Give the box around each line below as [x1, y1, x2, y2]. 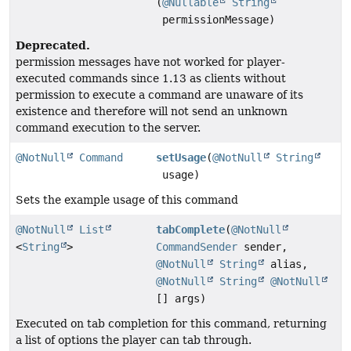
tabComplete [156, 223, 226, 237]
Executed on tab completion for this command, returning [16, 317, 327, 331]
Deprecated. [16, 38, 90, 52]
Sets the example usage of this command [16, 194, 238, 207]
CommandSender [156, 241, 238, 254]
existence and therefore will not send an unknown [16, 105, 288, 118]
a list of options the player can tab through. [16, 334, 251, 347]
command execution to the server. [16, 121, 201, 135]
